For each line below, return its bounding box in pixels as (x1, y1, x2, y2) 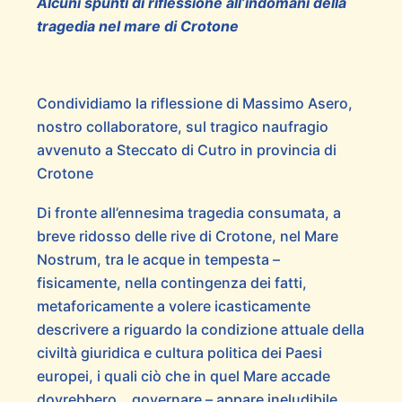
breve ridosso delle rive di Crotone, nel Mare (36, 226, 338, 245)
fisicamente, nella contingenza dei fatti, (36, 273, 307, 292)
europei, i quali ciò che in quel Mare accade (36, 366, 330, 385)
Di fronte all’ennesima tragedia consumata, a (36, 203, 341, 222)
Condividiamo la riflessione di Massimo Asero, (36, 93, 353, 112)
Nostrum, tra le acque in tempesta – (36, 249, 280, 268)
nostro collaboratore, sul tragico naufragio (36, 117, 328, 135)
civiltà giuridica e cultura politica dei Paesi (36, 343, 322, 362)
